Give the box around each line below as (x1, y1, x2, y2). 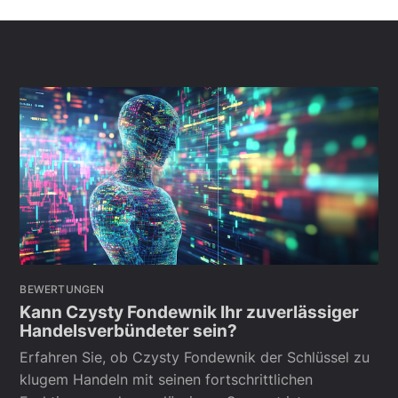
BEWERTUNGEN (20, 283, 105, 297)
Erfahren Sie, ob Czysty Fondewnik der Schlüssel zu (20, 348, 370, 367)
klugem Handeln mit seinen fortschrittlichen (20, 370, 314, 389)
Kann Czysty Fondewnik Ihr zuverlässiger (20, 301, 360, 322)
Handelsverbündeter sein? (20, 320, 238, 341)
